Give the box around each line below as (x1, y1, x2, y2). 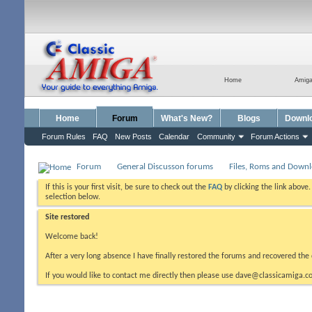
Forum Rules (42, 132, 86, 141)
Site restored (45, 213, 89, 221)
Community (197, 132, 235, 141)
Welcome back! (45, 233, 98, 241)
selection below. (45, 193, 100, 201)
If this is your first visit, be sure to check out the (45, 183, 208, 192)
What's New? (161, 114, 212, 123)
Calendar (159, 132, 189, 141)
